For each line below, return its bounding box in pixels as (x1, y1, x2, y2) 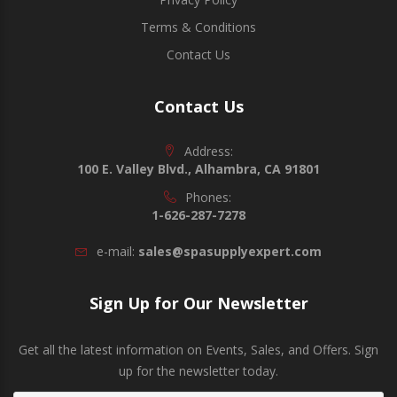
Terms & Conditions (141, 18, 256, 35)
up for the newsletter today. (119, 362, 278, 379)
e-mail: (97, 242, 135, 260)
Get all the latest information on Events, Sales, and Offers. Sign (19, 340, 378, 358)
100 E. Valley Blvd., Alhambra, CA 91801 (77, 160, 320, 177)
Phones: (185, 188, 231, 206)
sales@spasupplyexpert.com (138, 242, 322, 260)
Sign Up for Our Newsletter (89, 292, 308, 314)
